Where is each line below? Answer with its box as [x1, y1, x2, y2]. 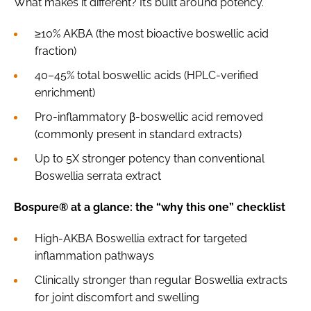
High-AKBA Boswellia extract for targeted [35, 231, 247, 245]
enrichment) [35, 85, 95, 99]
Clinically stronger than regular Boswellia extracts [35, 273, 287, 287]
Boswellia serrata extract [35, 169, 161, 183]
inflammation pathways [35, 249, 154, 262]
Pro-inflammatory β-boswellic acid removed [35, 110, 263, 124]
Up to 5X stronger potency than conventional [35, 151, 264, 165]
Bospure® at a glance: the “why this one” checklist [14, 200, 285, 214]
